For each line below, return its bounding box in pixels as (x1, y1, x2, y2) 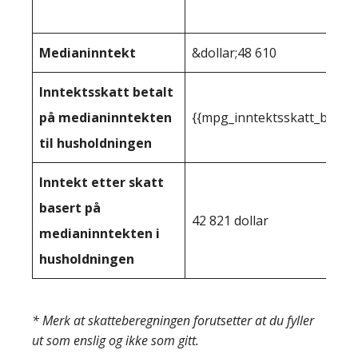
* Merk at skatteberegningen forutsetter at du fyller (32, 312, 314, 329)
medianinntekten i (39, 225, 160, 242)
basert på (39, 199, 101, 217)
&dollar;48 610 (192, 44, 276, 62)
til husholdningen (39, 134, 152, 152)
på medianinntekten (39, 109, 172, 126)
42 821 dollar (192, 212, 268, 229)
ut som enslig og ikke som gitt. (32, 332, 199, 349)
